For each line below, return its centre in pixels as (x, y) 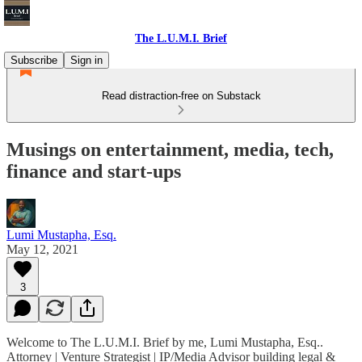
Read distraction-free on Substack (181, 96)
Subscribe (34, 60)
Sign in (86, 60)
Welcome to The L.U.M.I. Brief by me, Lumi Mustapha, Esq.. (165, 342)
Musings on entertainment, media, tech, (170, 149)
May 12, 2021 (42, 249)
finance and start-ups (94, 171)
